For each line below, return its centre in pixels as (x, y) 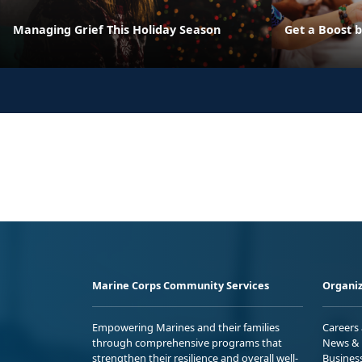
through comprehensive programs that (187, 342)
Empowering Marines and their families (186, 327)
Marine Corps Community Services (181, 285)
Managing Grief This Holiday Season (117, 29)
